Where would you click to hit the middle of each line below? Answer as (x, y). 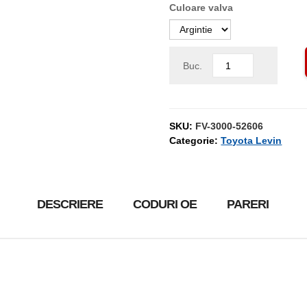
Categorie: (195, 140)
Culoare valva (201, 8)
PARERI (248, 204)
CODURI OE (165, 204)
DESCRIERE (70, 204)
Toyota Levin (251, 140)
